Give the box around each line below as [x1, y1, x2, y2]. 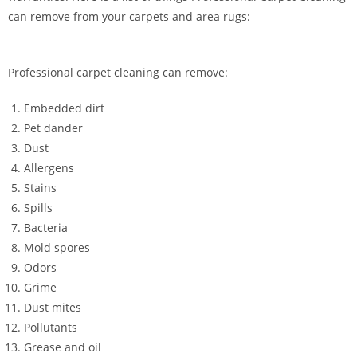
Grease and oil [24, 339, 101, 355]
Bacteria [24, 220, 68, 236]
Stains [24, 180, 57, 196]
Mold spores [24, 240, 90, 256]
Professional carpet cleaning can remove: [8, 65, 228, 80]
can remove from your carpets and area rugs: [8, 9, 250, 25]
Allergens [24, 160, 74, 176]
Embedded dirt [24, 100, 104, 116]
